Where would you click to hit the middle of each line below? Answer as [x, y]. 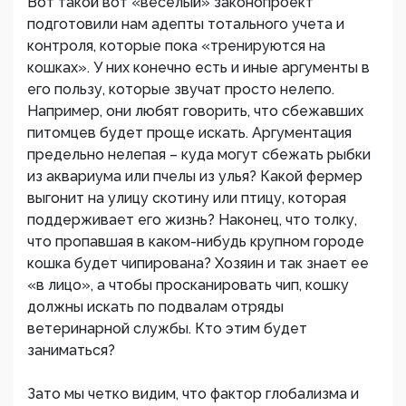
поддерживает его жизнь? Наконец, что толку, [192, 220]
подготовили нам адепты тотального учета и [186, 24]
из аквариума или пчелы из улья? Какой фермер [195, 177]
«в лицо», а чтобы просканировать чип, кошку [188, 285]
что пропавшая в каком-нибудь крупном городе [196, 242]
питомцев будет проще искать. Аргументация [189, 133]
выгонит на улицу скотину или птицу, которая [187, 198]
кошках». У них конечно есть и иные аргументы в [198, 68]
